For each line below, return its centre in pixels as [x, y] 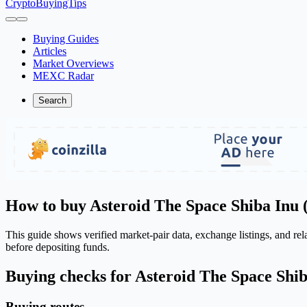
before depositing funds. [58, 247]
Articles [50, 51]
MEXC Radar [63, 76]
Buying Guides [66, 39]
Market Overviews [73, 63]
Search [52, 100]
